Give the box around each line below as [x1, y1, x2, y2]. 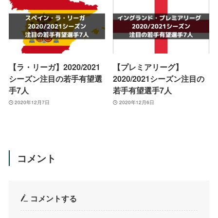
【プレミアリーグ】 [113, 61, 183, 73]
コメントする [28, 193, 77, 204]
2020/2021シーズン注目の [113, 73, 205, 84]
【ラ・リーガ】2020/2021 [8, 61, 100, 73]
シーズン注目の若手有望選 [8, 73, 102, 84]
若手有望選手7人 [113, 84, 172, 96]
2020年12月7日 [15, 99, 50, 106]
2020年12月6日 [119, 99, 154, 106]
